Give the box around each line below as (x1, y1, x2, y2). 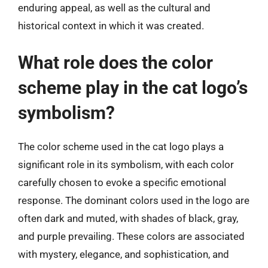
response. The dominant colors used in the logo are (18, 194, 249, 206)
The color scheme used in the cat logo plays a (18, 140, 224, 153)
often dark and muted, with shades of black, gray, (18, 212, 238, 224)
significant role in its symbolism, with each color (18, 158, 234, 170)
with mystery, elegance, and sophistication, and (18, 248, 229, 260)
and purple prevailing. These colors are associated (18, 230, 245, 242)
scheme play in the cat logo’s (18, 77, 248, 98)
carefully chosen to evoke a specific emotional (18, 176, 226, 188)
